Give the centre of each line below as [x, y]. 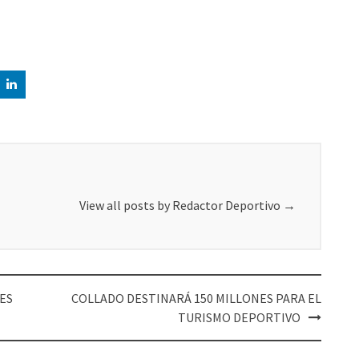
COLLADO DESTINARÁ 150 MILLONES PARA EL [196, 298]
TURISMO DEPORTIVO [239, 318]
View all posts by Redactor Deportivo [181, 206]
